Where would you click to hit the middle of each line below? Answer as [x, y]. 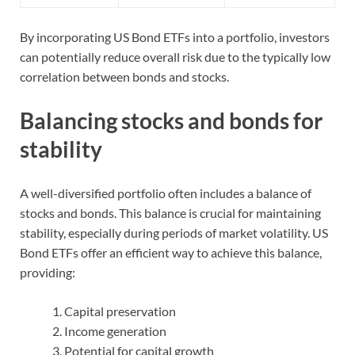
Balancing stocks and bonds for [171, 121]
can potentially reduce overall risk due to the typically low [175, 57]
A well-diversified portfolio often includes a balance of [166, 193]
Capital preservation [120, 311]
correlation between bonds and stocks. [124, 77]
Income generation [115, 331]
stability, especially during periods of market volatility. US [174, 233]
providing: [48, 273]
